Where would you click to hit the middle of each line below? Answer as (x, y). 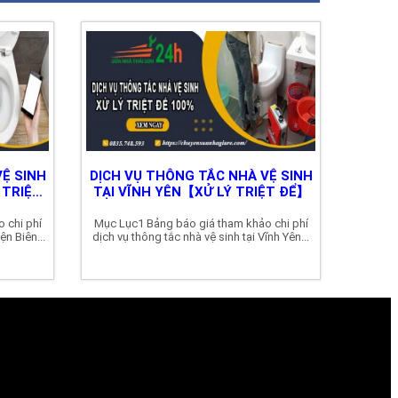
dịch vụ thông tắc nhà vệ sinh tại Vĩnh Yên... (201, 237)
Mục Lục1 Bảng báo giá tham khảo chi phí (201, 224)
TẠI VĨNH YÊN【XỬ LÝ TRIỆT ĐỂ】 (201, 192)
